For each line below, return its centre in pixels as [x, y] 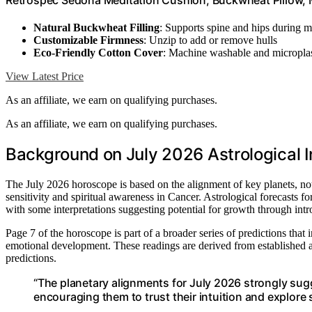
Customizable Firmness [88, 40]
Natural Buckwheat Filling [96, 28]
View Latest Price [45, 77]
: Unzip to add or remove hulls [210, 40]
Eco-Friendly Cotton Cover [98, 53]
